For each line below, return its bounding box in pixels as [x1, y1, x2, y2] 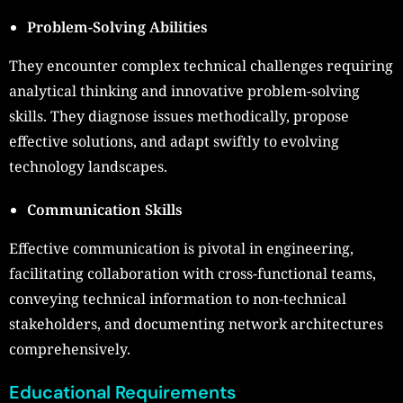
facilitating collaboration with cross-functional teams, [9, 264, 376, 284]
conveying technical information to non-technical [9, 289, 346, 309]
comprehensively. [9, 339, 130, 360]
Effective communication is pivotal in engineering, [9, 238, 354, 259]
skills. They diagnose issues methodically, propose [9, 106, 349, 127]
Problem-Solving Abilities [27, 17, 208, 38]
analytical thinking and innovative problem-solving [9, 81, 360, 102]
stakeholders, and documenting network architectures [9, 314, 383, 335]
